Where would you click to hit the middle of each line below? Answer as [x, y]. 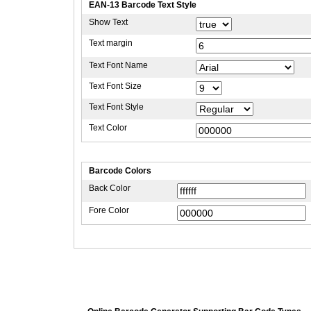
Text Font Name [118, 65]
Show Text [108, 22]
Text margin [111, 43]
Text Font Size [115, 86]
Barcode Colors [120, 171]
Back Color [110, 188]
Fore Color [109, 210]
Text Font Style [116, 107]
